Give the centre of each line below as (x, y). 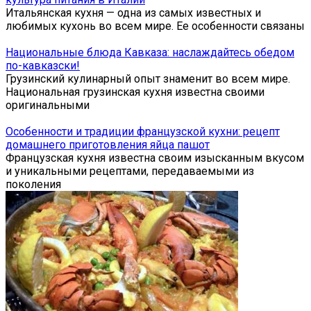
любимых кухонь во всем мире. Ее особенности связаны (155, 26)
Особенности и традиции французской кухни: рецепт (143, 131)
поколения (33, 184)
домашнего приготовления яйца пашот (108, 144)
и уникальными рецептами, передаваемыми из (130, 171)
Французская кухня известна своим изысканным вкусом (155, 158)
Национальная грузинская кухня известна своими (135, 92)
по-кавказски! (43, 65)
